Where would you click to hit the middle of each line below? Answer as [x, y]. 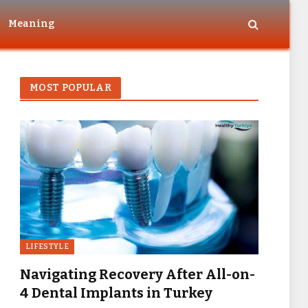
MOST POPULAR [71, 88]
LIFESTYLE [47, 247]
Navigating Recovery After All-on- [137, 275]
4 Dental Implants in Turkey [116, 293]
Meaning [31, 24]
